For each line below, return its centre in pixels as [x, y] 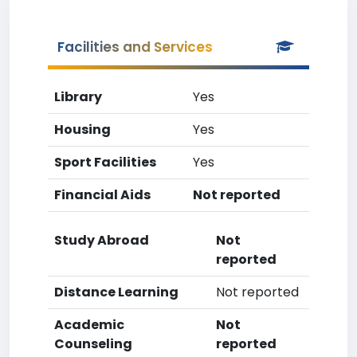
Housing [82, 129]
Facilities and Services [135, 47]
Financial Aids [102, 195]
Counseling [93, 344]
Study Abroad [102, 240]
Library [78, 97]
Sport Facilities [105, 162]
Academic [89, 325]
